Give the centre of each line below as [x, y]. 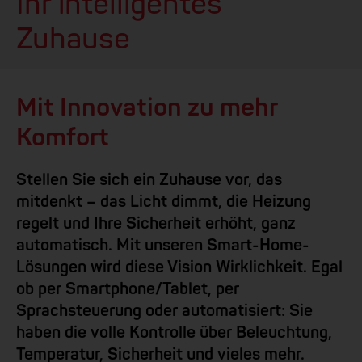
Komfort [63, 137]
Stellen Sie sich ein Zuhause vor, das [149, 179]
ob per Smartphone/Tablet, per [128, 288]
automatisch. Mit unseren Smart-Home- [163, 245]
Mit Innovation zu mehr [147, 107]
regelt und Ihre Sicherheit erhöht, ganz [156, 223]
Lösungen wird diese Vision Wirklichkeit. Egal [179, 267]
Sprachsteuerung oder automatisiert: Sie [164, 310]
